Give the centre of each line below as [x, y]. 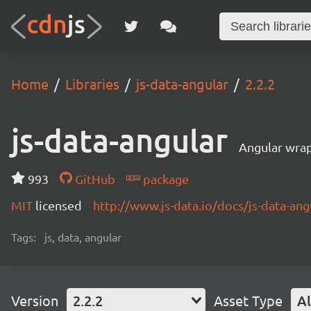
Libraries [92, 84]
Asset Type [248, 300]
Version [35, 300]
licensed [59, 205]
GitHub [93, 179]
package [164, 179]
